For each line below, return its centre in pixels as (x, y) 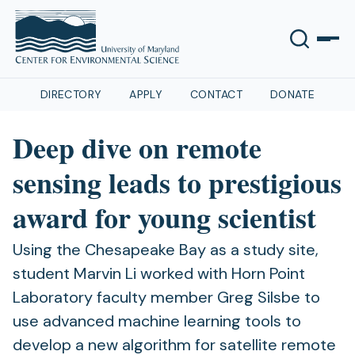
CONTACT (216, 94)
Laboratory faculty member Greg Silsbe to (166, 297)
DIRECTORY (71, 94)
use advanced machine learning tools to (157, 321)
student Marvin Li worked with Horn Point (159, 273)
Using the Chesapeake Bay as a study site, (166, 250)
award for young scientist (164, 217)
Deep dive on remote (137, 147)
